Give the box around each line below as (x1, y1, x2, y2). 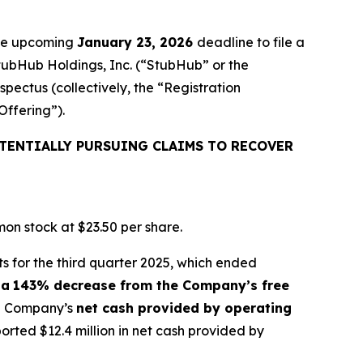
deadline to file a (197, 34, 305, 50)
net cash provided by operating (76, 300, 292, 316)
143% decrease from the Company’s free (13, 277, 289, 293)
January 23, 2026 (77, 34, 197, 50)
